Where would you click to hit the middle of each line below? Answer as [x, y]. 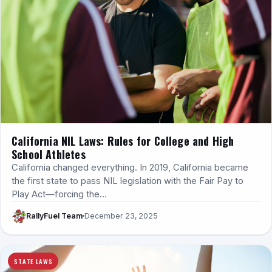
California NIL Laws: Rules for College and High [123, 141]
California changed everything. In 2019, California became [130, 167]
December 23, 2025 [121, 216]
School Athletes [49, 154]
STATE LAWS [33, 261]
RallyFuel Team [54, 216]
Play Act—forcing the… [59, 194]
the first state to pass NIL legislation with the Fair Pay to [127, 181]
